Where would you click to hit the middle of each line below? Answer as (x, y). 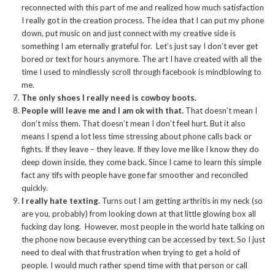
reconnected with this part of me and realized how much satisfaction (143, 8)
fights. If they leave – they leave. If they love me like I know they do (140, 149)
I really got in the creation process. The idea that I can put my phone (143, 21)
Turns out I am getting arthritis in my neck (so (181, 201)
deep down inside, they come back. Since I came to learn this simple (141, 162)
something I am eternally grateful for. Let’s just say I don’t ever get (140, 46)
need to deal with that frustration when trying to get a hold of (131, 253)
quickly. (35, 188)
